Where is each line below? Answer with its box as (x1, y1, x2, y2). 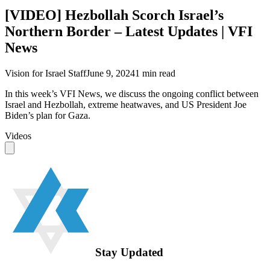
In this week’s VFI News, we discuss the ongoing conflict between (5, 88, 259, 99)
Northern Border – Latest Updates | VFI (5, 23, 253, 39)
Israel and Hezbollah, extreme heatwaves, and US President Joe (5, 99, 246, 110)
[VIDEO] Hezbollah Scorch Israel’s (5, 7, 224, 23)
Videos (5, 130, 31, 141)
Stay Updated (95, 245, 163, 259)
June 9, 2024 (86, 67, 135, 78)
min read (140, 67, 175, 78)
